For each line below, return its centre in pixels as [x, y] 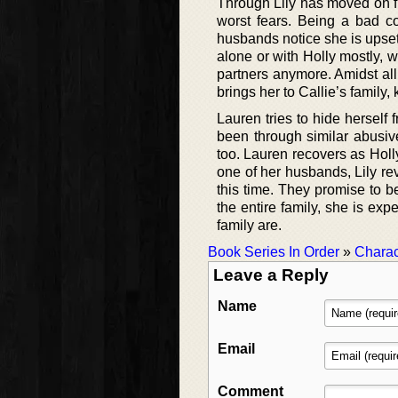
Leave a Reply [271, 275]
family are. [249, 226]
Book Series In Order [274, 252]
